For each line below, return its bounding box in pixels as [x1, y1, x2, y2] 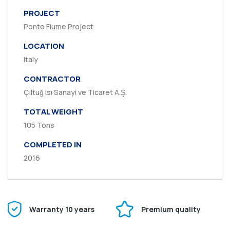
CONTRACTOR [24, 73, 81, 84]
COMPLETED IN [24, 139, 82, 150]
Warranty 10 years [29, 204, 94, 214]
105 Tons [24, 120, 54, 130]
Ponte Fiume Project [24, 22, 93, 31]
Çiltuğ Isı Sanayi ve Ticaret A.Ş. [24, 87, 127, 97]
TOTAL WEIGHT [24, 106, 83, 117]
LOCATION [24, 41, 64, 51]
